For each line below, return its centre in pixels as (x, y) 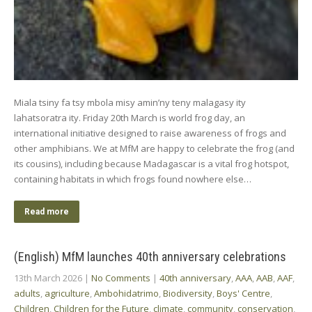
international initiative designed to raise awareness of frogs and (150, 133)
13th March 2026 (48, 278)
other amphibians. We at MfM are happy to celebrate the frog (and (154, 148)
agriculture (67, 293)
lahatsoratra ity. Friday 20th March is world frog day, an (130, 117)
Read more (47, 211)
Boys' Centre (243, 293)
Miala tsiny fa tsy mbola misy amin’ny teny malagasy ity (130, 102)
